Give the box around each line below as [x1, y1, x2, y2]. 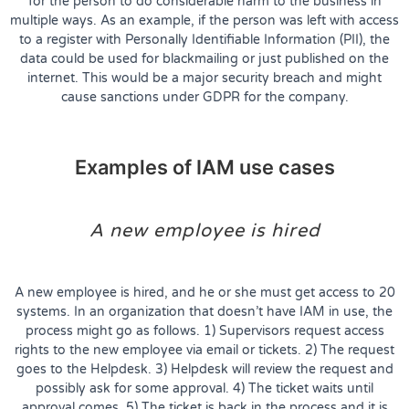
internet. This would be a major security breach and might [27, 69, 382, 86]
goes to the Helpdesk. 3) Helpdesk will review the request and [16, 361, 393, 377]
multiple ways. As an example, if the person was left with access [10, 12, 399, 28]
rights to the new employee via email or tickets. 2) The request [15, 341, 394, 358]
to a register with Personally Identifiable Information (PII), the [19, 31, 390, 47]
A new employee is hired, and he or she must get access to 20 [14, 284, 395, 300]
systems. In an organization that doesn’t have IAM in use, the [16, 303, 393, 320]
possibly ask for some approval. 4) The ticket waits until [36, 380, 373, 396]
